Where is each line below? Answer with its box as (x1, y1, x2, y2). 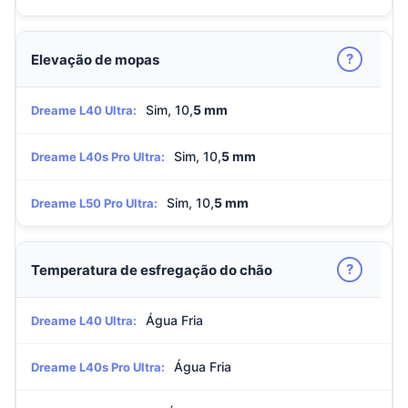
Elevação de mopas (31, 50, 159, 68)
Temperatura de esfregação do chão (31, 260, 272, 279)
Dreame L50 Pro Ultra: (31, 196, 158, 210)
